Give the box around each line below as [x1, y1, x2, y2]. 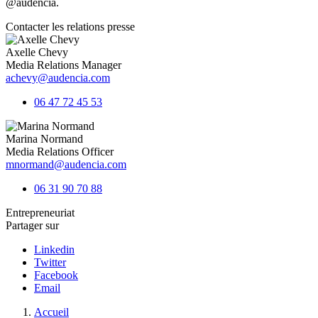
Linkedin [34, 243, 75, 256]
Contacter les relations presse [6, 21, 135, 33]
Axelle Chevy [6, 46, 68, 59]
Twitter [34, 256, 66, 269]
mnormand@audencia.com [6, 158, 126, 171]
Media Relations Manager [6, 59, 121, 72]
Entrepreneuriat [6, 207, 75, 219]
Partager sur [6, 219, 59, 232]
